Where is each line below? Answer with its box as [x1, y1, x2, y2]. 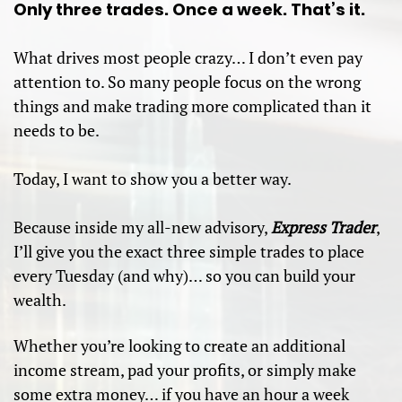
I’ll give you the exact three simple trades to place [13, 240, 365, 262]
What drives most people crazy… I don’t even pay [13, 47, 363, 68]
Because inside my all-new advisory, [13, 216, 272, 238]
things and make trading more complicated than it [13, 95, 372, 117]
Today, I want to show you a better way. [13, 168, 293, 189]
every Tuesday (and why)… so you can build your [13, 265, 356, 286]
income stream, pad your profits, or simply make [13, 359, 357, 381]
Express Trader [271, 216, 377, 238]
